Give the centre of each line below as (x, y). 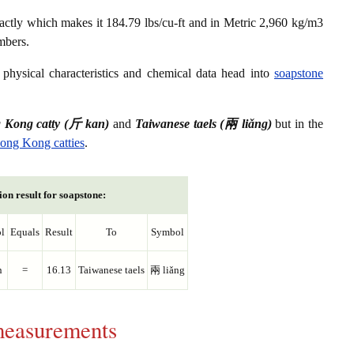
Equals (25, 232)
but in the (298, 124)
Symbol (168, 232)
